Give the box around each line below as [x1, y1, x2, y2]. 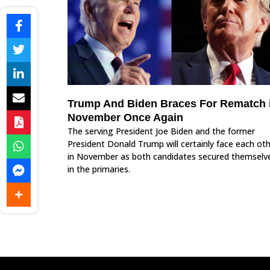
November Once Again [67, 111, 186, 124]
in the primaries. [67, 163, 130, 175]
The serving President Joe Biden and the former [67, 125, 255, 137]
